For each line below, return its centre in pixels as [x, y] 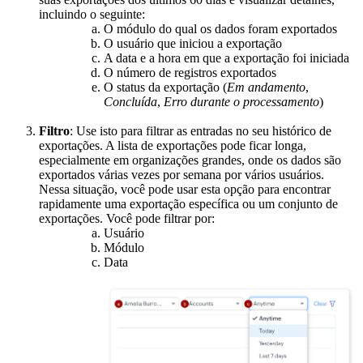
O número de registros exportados [190, 72]
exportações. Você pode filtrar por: [127, 218]
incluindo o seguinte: [92, 14]
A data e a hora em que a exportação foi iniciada [226, 58]
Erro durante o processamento [241, 101]
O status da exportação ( [165, 87]
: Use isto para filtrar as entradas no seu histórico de [201, 130]
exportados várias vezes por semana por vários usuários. [181, 174]
